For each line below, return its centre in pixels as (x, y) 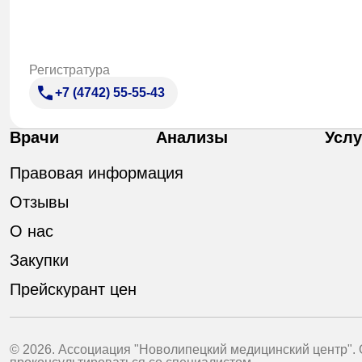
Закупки (39, 260)
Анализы (192, 137)
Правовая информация (97, 173)
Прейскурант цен (73, 289)
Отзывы (39, 202)
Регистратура (69, 69)
